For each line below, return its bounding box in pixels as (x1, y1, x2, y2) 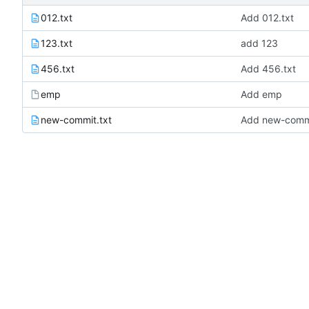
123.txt (41, 37, 72, 49)
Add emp (241, 88, 282, 100)
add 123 (241, 37, 278, 49)
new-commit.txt (41, 113, 112, 126)
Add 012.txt (241, 11, 294, 23)
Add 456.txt (241, 62, 296, 74)
